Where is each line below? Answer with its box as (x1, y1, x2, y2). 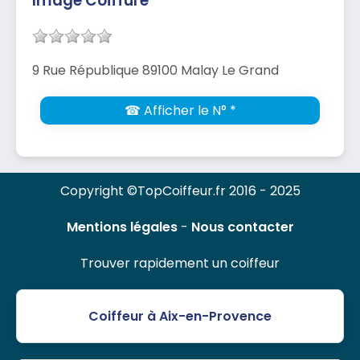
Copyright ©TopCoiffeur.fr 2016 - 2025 (59, 181, 301, 200)
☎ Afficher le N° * (124, 100, 236, 120)
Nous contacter (190, 217, 294, 236)
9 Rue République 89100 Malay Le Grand (32, 60, 279, 80)
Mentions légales (66, 217, 178, 236)
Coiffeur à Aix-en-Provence (88, 306, 272, 325)
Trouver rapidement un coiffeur (80, 253, 280, 272)
